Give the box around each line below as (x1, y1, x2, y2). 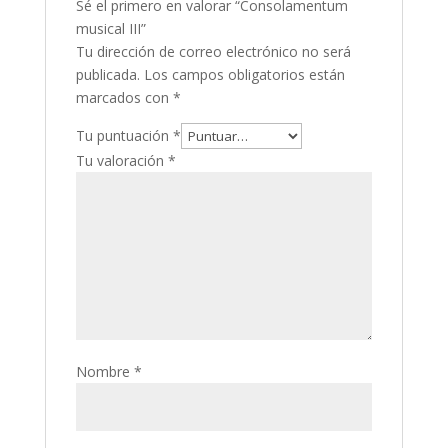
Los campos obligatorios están (143, 65, 345, 84)
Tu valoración (75, 151, 168, 170)
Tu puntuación (75, 126, 173, 145)
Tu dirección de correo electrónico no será (75, 42, 351, 61)
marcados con (75, 88, 173, 107)
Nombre (75, 362, 134, 381)
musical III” (75, 19, 146, 38)
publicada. (75, 65, 140, 84)
